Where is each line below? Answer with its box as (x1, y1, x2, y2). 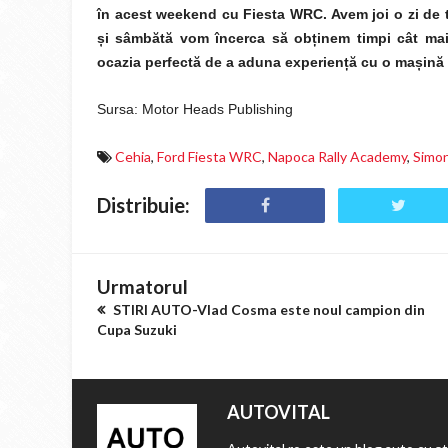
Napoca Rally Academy (268, 148, 407, 165)
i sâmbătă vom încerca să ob (105, 30, 313, 46)
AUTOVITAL (227, 401, 330, 423)
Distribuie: (97, 193, 190, 217)
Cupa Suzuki (97, 321, 177, 338)
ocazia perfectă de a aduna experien (97, 54, 344, 70)
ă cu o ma (349, 54, 415, 70)
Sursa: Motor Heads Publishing (97, 101, 293, 117)
